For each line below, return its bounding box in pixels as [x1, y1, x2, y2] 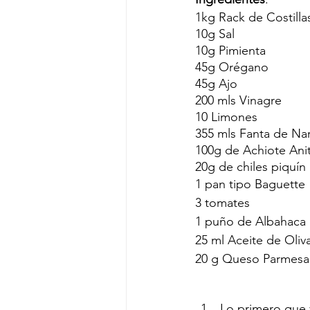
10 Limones [195, 109, 261, 125]
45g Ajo [195, 76, 241, 91]
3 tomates [195, 195, 250, 210]
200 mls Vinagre [195, 93, 282, 108]
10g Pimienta [195, 43, 266, 58]
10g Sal [195, 26, 235, 42]
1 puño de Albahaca [195, 214, 306, 229]
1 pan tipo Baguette [195, 176, 305, 192]
